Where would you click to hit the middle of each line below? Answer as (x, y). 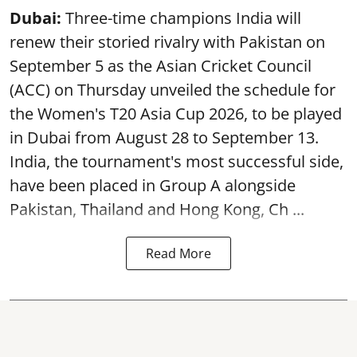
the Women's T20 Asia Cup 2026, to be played (176, 114)
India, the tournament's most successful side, (177, 161)
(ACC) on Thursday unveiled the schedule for (173, 90)
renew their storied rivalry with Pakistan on (167, 42)
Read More (178, 253)
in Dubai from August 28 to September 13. (164, 137)
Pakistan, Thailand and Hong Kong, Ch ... (157, 209)
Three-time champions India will (181, 18)
